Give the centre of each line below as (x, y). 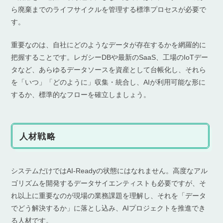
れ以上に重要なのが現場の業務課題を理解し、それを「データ (109, 195)
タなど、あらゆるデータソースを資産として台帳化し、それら (109, 69)
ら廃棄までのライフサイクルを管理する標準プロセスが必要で (109, 9)
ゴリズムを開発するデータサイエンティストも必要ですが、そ (109, 183)
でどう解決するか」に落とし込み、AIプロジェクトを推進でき (109, 208)
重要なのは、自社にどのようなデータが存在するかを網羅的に (109, 45)
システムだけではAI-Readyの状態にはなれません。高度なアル (110, 170)
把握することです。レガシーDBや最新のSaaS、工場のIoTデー (110, 57)
